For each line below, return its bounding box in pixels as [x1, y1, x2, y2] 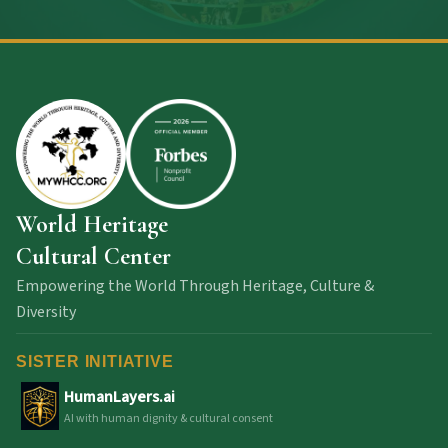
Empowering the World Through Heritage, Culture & [16, 275, 374, 297]
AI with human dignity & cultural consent [64, 410, 273, 427]
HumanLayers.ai [64, 386, 175, 408]
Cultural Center [16, 242, 171, 271]
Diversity [16, 301, 76, 323]
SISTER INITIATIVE [16, 353, 174, 370]
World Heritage [16, 210, 168, 239]
